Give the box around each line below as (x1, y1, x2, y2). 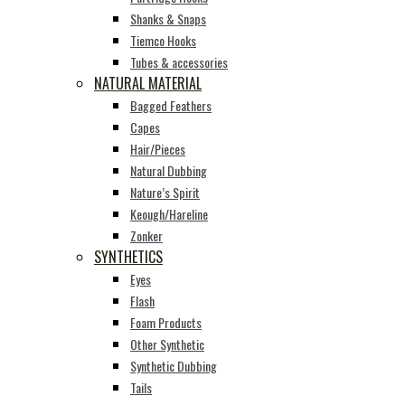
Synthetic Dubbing (130, 356, 217, 375)
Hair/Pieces (130, 139, 185, 158)
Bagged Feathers (130, 96, 212, 115)
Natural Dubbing (130, 161, 207, 180)
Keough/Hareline (130, 204, 208, 223)
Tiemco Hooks (130, 31, 196, 50)
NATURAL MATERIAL (94, 72, 202, 94)
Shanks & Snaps (130, 9, 206, 28)
